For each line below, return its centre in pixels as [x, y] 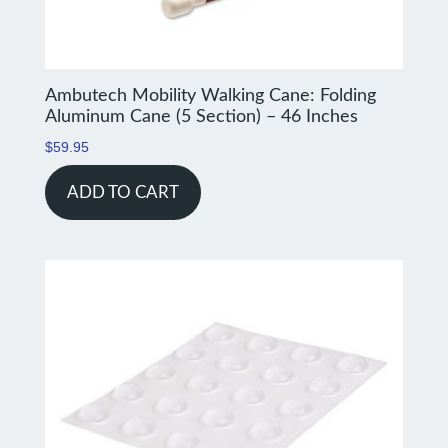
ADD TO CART [122, 192]
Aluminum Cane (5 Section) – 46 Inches [201, 116]
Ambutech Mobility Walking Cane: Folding [210, 95]
